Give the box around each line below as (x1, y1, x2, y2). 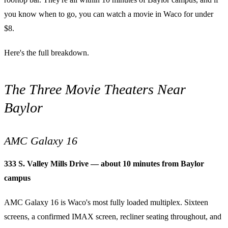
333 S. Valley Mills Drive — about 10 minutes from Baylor (4, 159, 204, 168)
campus (4, 173, 31, 182)
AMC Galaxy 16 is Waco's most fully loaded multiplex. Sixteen (4, 197, 208, 207)
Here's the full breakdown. (4, 48, 89, 57)
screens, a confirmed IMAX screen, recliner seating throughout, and (4, 212, 221, 221)
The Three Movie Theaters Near (4, 81, 186, 97)
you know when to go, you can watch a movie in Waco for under (4, 9, 213, 18)
